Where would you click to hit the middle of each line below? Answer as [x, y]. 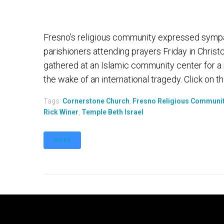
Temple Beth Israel [112, 112]
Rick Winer [61, 112]
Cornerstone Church [96, 101]
